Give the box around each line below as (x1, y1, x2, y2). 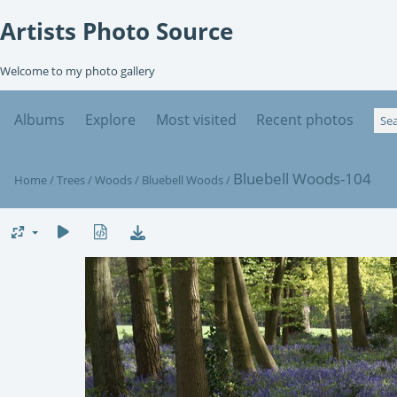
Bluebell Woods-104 (233, 167, 371, 189)
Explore (84, 109, 136, 129)
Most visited (155, 109, 237, 129)
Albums (14, 109, 65, 129)
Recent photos (256, 109, 354, 129)
